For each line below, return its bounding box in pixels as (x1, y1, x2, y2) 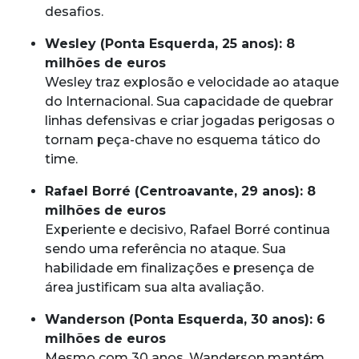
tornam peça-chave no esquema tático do (45, 131, 321, 147)
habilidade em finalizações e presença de (45, 260, 314, 276)
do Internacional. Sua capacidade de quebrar (45, 93, 333, 109)
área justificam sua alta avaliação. (45, 279, 264, 295)
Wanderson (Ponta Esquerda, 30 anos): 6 (45, 311, 325, 327)
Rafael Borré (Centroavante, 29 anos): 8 (45, 183, 316, 199)
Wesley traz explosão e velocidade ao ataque (45, 74, 339, 90)
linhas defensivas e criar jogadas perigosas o (45, 112, 335, 128)
